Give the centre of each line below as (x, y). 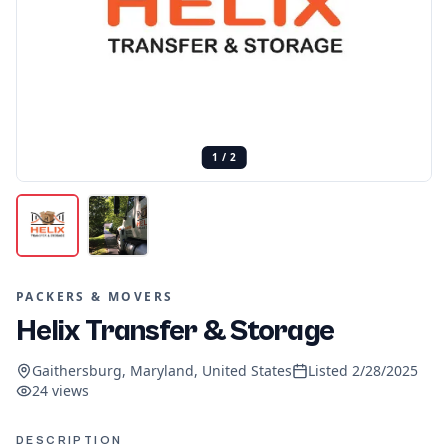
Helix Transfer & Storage (175, 330)
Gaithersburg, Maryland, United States (162, 370)
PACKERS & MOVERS (95, 296)
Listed (330, 370)
